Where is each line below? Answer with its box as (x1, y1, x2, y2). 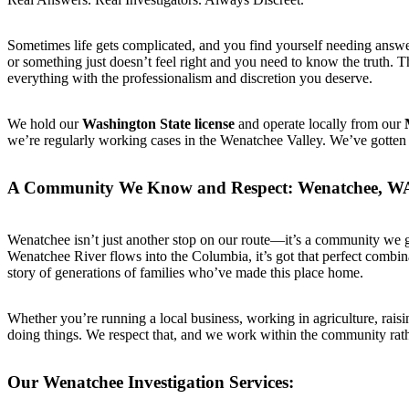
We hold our (7, 115, 82, 131)
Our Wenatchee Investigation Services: (7, 372, 294, 392)
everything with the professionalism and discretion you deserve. (7, 69, 372, 86)
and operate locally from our (235, 115, 404, 131)
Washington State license (82, 115, 235, 131)
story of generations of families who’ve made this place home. (7, 265, 363, 280)
